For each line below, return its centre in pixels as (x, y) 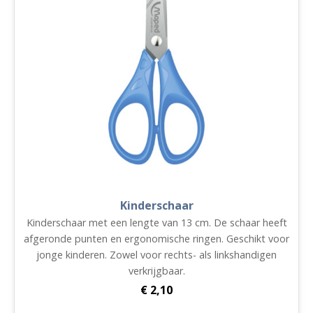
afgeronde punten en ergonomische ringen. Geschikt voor (156, 239)
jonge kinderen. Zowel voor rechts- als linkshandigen (156, 255)
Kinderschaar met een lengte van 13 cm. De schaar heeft (156, 223)
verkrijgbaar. (156, 271)
